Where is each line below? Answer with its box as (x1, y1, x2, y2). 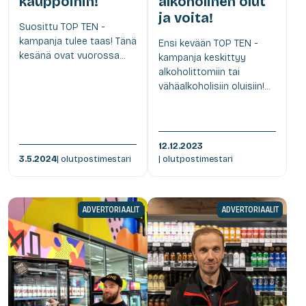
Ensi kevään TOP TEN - (158, 37, 258, 49)
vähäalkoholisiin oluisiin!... (158, 80, 270, 92)
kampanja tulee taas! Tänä (19, 35, 137, 47)
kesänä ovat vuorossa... (19, 49, 125, 61)
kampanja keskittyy (158, 51, 246, 64)
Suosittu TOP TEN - (19, 20, 105, 33)
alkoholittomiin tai (158, 66, 240, 78)
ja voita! (158, 9, 213, 26)
